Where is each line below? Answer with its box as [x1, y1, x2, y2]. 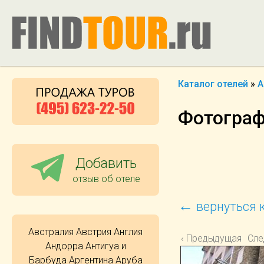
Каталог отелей [178, 78, 248, 90]
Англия [114, 226, 143, 237]
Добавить [75, 154, 137, 171]
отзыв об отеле [72, 173, 140, 184]
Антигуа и [85, 240, 126, 252]
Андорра [45, 240, 83, 252]
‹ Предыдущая [181, 233, 242, 244]
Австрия [76, 226, 111, 237]
